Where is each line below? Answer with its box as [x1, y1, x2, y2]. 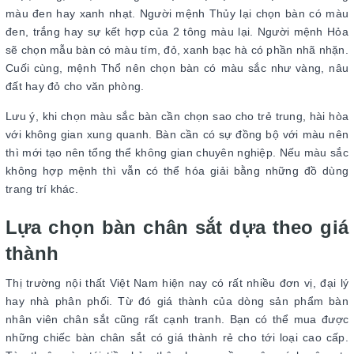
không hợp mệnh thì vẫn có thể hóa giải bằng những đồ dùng [6, 164, 348, 178]
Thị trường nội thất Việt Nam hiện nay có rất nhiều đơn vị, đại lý [6, 277, 348, 290]
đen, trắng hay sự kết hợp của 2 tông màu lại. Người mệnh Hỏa [6, 25, 348, 39]
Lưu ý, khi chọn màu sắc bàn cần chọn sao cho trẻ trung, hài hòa [6, 110, 348, 123]
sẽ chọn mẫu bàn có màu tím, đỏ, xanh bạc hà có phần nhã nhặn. [6, 43, 348, 57]
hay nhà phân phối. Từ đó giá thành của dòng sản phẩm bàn [6, 295, 348, 308]
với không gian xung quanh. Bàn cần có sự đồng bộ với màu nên [6, 128, 348, 141]
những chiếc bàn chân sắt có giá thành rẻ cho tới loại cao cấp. [6, 331, 348, 345]
